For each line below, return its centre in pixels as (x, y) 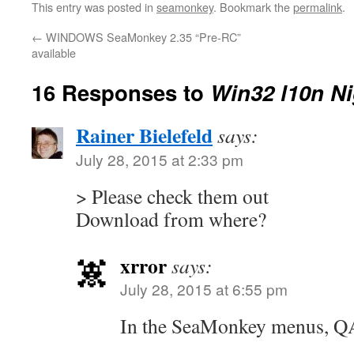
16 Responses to (121, 92)
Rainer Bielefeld (144, 135)
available (54, 53)
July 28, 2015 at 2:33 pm (160, 159)
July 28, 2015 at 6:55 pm (204, 289)
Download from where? (171, 219)
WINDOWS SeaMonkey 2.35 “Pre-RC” (142, 37)
